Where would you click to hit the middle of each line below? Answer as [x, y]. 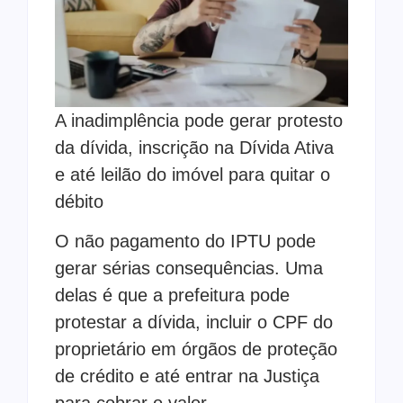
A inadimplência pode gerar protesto [199, 120]
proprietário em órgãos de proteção [196, 349]
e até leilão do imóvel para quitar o [193, 174]
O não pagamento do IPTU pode [185, 242]
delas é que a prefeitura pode [172, 296]
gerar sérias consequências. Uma [189, 269]
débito [79, 201]
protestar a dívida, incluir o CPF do [194, 322]
